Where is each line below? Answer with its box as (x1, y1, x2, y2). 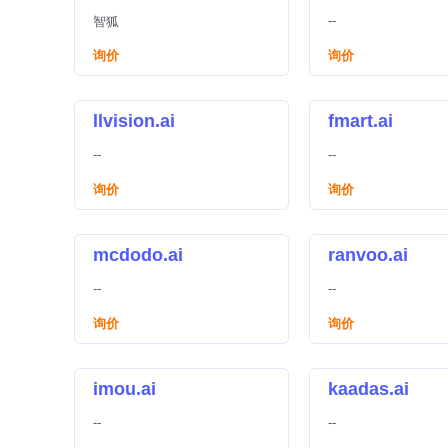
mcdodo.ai (93, 245, 183, 265)
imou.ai (93, 379, 156, 399)
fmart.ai (328, 111, 393, 131)
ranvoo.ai (328, 245, 408, 265)
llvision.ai (93, 111, 175, 131)
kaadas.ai (328, 379, 409, 399)
